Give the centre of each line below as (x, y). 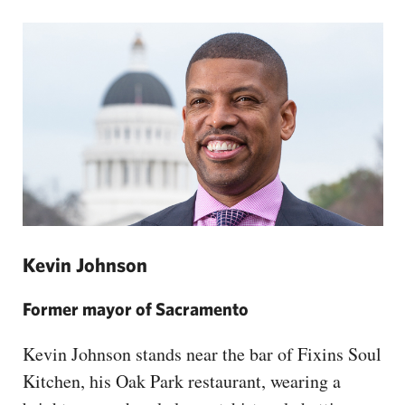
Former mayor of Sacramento (136, 308)
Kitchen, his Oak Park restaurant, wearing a (182, 381)
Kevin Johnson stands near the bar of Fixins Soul (202, 353)
